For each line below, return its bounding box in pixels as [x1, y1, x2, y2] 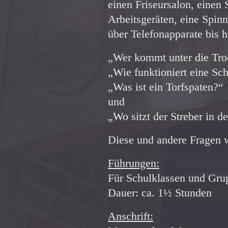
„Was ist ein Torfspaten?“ [108, 80, 223, 94]
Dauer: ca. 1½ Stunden [108, 186, 212, 199]
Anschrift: [108, 210, 153, 223]
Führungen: [108, 157, 159, 170]
